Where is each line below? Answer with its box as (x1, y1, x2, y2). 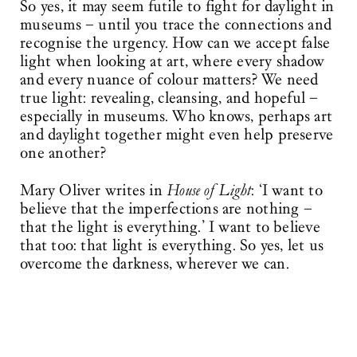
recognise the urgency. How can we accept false (20, 33, 331, 53)
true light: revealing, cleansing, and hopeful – (20, 88, 319, 108)
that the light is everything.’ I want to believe (20, 218, 320, 237)
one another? (20, 143, 106, 163)
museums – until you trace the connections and (20, 15, 332, 35)
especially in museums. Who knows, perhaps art (20, 107, 333, 127)
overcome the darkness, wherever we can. (20, 254, 289, 274)
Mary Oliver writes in (20, 181, 167, 201)
